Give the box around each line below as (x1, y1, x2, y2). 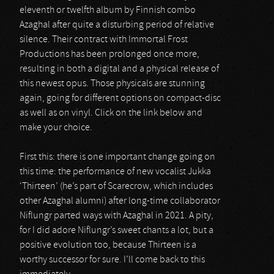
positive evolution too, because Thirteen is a (20, 240, 196, 250)
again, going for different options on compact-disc (20, 94, 221, 103)
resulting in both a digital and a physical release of (20, 64, 219, 74)
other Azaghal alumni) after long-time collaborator (20, 196, 220, 206)
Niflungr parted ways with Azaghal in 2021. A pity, (20, 211, 213, 221)
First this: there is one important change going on (20, 152, 215, 162)
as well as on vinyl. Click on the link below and (20, 108, 202, 118)
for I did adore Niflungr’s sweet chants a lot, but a (20, 226, 213, 235)
